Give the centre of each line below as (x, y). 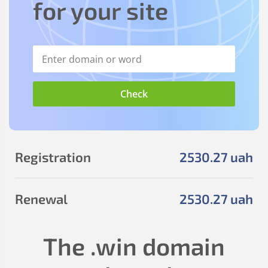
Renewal (41, 199)
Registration (53, 157)
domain (181, 246)
